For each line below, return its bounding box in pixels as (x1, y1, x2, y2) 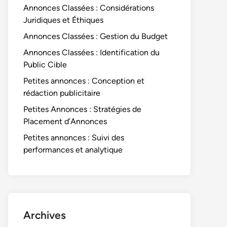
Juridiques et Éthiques (23, 15, 103, 25)
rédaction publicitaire (23, 88, 100, 98)
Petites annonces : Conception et (23, 76, 144, 86)
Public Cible (23, 60, 67, 69)
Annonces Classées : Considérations (23, 3, 154, 13)
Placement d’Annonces (23, 117, 107, 126)
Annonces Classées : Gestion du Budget (23, 31, 168, 41)
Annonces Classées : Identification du (23, 48, 160, 57)
